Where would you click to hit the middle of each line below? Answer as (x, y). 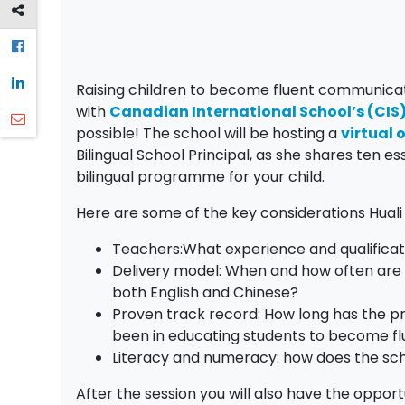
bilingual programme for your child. (201, 177)
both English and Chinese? (206, 293)
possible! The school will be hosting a (209, 134)
